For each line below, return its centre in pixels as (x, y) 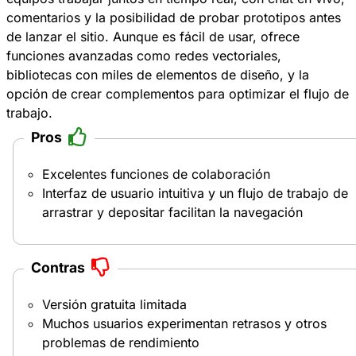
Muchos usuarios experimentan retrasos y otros (184, 323)
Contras (58, 267)
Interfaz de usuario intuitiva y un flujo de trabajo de (195, 193)
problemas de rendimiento (121, 342)
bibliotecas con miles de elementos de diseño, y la (158, 74)
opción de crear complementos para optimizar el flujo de (178, 93)
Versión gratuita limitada (114, 304)
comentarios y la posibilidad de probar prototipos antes (174, 17)
